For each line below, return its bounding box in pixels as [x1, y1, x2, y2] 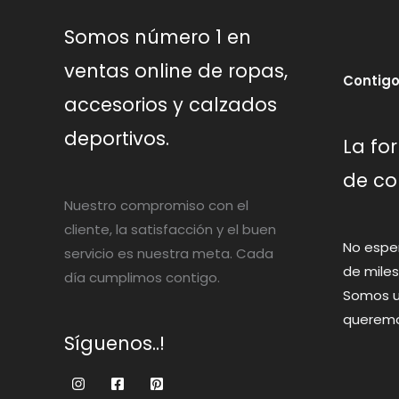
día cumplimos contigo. [64, 268, 220, 288]
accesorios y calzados [64, 92, 277, 118]
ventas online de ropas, [64, 58, 288, 85]
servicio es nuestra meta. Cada [64, 244, 273, 264]
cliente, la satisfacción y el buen [64, 220, 276, 240]
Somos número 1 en [64, 24, 251, 51]
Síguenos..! [64, 330, 165, 357]
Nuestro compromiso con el [64, 196, 248, 216]
